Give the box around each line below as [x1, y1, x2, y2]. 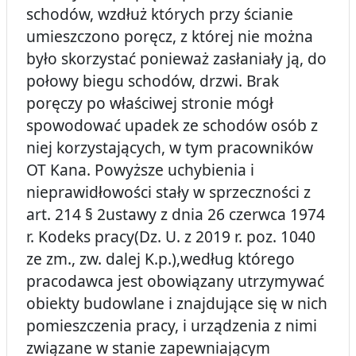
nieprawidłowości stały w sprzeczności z [26, 181, 311, 203]
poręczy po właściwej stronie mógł [26, 92, 273, 114]
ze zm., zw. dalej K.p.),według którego [26, 248, 295, 270]
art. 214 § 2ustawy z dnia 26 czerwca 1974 [26, 203, 325, 226]
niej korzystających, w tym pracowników [26, 137, 313, 159]
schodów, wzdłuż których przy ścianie [26, 3, 293, 25]
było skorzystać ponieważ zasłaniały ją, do [26, 48, 327, 70]
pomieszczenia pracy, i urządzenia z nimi [26, 315, 317, 337]
